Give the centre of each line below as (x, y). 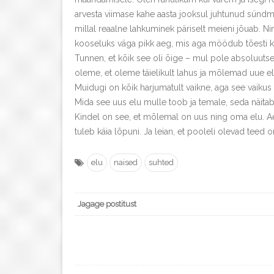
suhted (161, 163)
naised (126, 163)
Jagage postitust (107, 204)
